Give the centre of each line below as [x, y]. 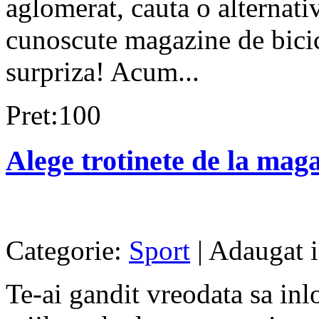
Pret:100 [53, 115]
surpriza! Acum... [103, 71]
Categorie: [67, 250]
